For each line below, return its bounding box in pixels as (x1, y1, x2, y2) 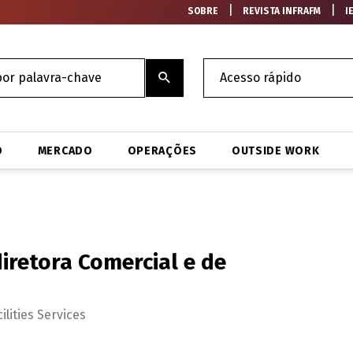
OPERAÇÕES (127, 143, 197, 158)
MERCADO (37, 143, 93, 158)
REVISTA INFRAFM (243, 6, 321, 17)
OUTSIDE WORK (231, 143, 320, 158)
